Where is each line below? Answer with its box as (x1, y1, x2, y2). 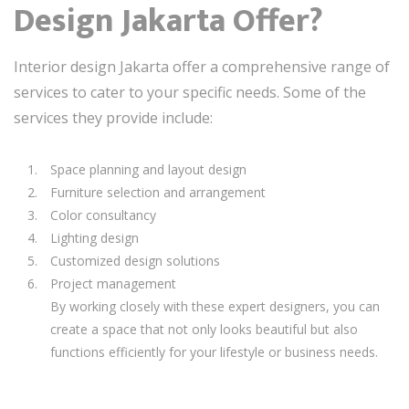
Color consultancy (50, 206, 156, 224)
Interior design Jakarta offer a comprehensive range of (14, 57, 390, 77)
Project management (50, 275, 176, 292)
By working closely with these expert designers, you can (50, 298, 380, 315)
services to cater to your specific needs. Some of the (14, 82, 366, 102)
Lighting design (50, 229, 139, 246)
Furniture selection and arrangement (50, 184, 266, 201)
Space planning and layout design (50, 161, 246, 178)
